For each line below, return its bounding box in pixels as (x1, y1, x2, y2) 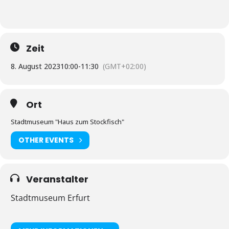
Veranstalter (26, 172, 88, 186)
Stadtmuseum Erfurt (11, 192, 90, 203)
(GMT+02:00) (103, 61, 146, 71)
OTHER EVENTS (18, 135, 74, 146)
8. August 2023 (11, 61, 60, 71)
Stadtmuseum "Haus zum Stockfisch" (11, 117, 124, 126)
